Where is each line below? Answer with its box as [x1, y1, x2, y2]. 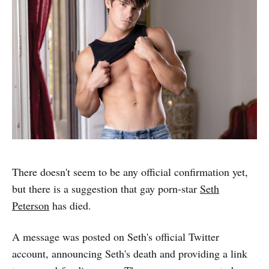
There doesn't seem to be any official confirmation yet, [12, 164, 248, 179]
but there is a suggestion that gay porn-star [12, 181, 200, 196]
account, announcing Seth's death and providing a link [12, 246, 247, 261]
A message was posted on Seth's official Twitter [12, 229, 219, 244]
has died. [49, 198, 91, 213]
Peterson [12, 198, 49, 213]
